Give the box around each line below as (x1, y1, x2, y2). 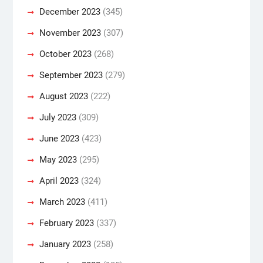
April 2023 (39, 175, 79, 186)
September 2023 (39, 69, 103, 80)
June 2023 (39, 133, 79, 144)
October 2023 (39, 48, 92, 59)
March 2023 (39, 196, 85, 207)
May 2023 (39, 154, 77, 165)
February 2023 (39, 217, 94, 228)
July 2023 (39, 112, 76, 123)
